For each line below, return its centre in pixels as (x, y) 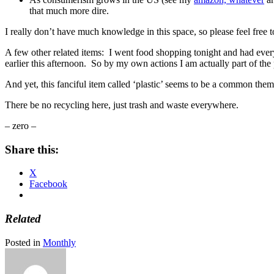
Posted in (24, 242)
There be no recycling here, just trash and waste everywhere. (122, 105)
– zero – (20, 125)
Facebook (48, 184)
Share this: (32, 149)
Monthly (59, 242)
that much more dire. (69, 10)
